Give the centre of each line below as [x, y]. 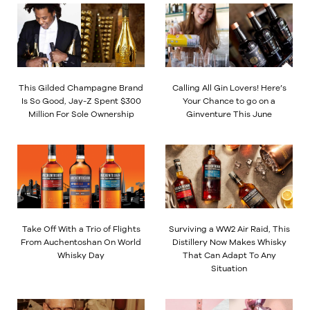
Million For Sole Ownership [81, 113]
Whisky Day [81, 255]
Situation [229, 268]
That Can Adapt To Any [229, 255]
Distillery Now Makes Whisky [229, 241]
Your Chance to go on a [229, 100]
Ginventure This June [229, 113]
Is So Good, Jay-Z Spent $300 [81, 100]
